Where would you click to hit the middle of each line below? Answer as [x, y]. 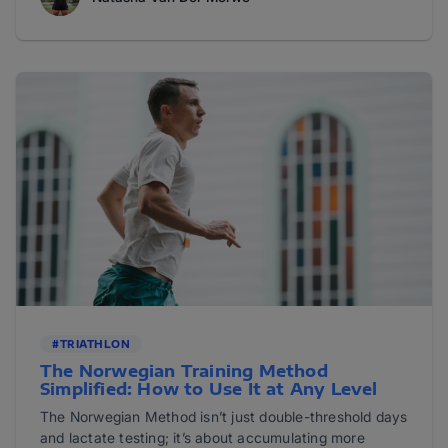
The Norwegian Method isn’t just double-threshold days [224, 416]
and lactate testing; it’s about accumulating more [202, 437]
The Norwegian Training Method [184, 371]
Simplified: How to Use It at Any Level [211, 389]
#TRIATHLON [91, 344]
